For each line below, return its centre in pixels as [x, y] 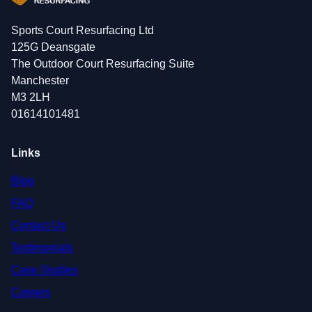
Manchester [40, 81]
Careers [31, 292]
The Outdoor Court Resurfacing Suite [103, 64]
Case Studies [45, 270]
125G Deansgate [53, 47]
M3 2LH [31, 97]
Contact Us [39, 226]
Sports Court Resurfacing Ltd [83, 31]
